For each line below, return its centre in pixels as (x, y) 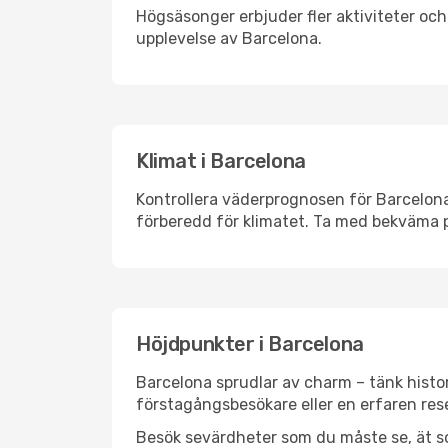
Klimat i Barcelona (221, 161)
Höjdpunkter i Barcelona (250, 344)
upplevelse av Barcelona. (229, 38)
